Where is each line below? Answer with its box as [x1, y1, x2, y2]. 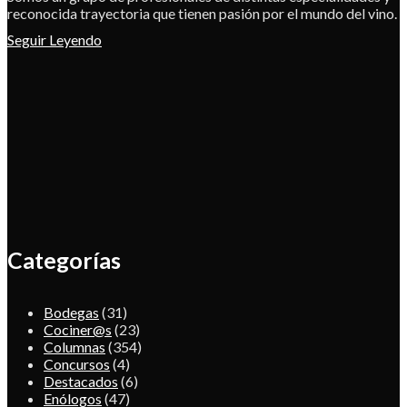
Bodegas [44, 303, 99, 322]
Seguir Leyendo [7, 30, 102, 48]
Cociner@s [44, 321, 112, 339]
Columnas [44, 338, 105, 356]
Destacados [44, 372, 118, 391]
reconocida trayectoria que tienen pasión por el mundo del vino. [7, 4, 397, 22]
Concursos [44, 355, 110, 373]
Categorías [7, 246, 121, 274]
